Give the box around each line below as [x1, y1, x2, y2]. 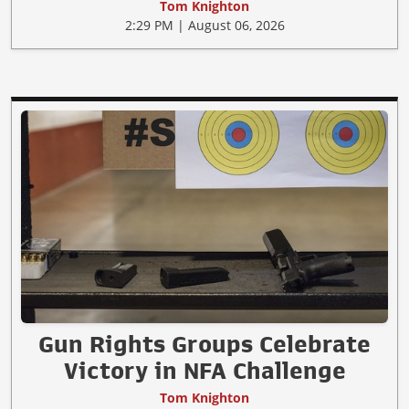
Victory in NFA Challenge [63, 359, 346, 383]
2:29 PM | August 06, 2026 [124, 16, 285, 34]
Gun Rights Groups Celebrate [38, 332, 371, 357]
